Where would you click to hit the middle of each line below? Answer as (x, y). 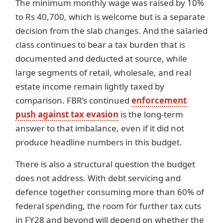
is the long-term (151, 114)
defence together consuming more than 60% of (110, 192)
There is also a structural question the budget (105, 164)
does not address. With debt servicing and (98, 178)
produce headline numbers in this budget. (99, 142)
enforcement (159, 101)
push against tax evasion (67, 114)
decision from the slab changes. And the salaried (111, 31)
